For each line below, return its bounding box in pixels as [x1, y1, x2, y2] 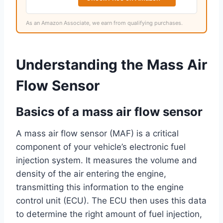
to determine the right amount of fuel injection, [16, 209, 202, 220]
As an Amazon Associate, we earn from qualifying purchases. [26, 19, 183, 27]
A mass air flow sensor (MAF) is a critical [16, 128, 179, 139]
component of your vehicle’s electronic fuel [16, 142, 186, 152]
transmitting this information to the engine [16, 182, 184, 193]
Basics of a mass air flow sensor [16, 105, 203, 119]
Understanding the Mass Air [16, 56, 207, 74]
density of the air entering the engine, [16, 169, 166, 179]
